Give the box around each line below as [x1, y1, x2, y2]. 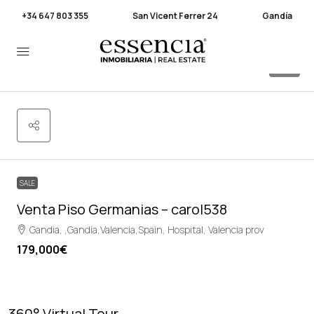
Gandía [261, 10, 292, 22]
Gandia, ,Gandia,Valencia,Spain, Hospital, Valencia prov [29, 223, 264, 236]
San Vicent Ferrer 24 [132, 10, 218, 22]
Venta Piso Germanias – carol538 [17, 200, 227, 219]
